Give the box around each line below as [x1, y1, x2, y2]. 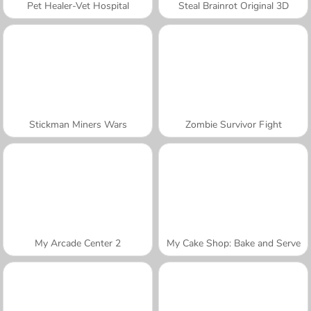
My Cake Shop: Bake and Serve [166, 236, 301, 250]
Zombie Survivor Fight [185, 117, 282, 131]
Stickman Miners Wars [28, 117, 127, 131]
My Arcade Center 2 [35, 236, 121, 250]
